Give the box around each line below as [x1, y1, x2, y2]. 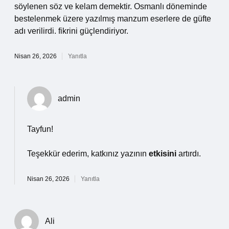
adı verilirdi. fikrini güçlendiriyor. [14, 27, 128, 35]
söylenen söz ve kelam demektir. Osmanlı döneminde [14, 2, 207, 11]
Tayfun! [27, 125, 53, 133]
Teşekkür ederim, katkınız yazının [27, 149, 149, 158]
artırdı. [176, 149, 201, 158]
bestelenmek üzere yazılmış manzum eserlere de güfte [14, 14, 211, 23]
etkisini [149, 149, 176, 158]
